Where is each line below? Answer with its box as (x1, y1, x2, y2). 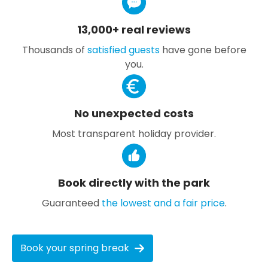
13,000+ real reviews (77, 22, 191, 37)
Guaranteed (41, 196, 102, 210)
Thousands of (22, 42, 87, 57)
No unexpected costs (74, 105, 194, 121)
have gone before (159, 42, 246, 57)
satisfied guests (87, 42, 160, 57)
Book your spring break (20, 240, 129, 255)
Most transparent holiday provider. (52, 126, 216, 141)
